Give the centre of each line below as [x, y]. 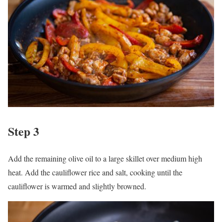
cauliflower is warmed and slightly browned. [77, 186]
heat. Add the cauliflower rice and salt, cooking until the [95, 172]
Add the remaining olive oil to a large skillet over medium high [105, 158]
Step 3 [24, 131]
